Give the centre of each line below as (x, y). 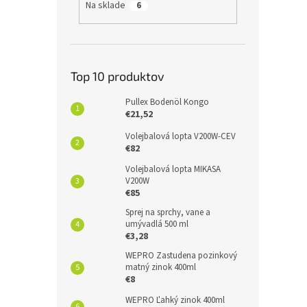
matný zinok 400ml (161, 267)
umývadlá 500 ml (157, 224)
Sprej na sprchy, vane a (168, 212)
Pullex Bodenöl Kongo (167, 102)
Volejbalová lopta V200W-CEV (181, 136)
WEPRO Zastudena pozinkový (181, 255)
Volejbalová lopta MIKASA (173, 169)
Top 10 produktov (118, 76)
